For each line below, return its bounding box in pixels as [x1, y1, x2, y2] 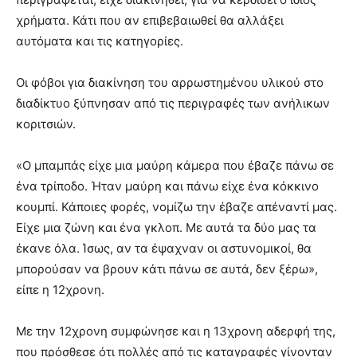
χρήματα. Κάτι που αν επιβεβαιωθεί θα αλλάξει [16, 13, 284, 29]
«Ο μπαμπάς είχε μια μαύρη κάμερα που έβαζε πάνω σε [16, 158, 334, 174]
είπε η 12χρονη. [16, 282, 104, 298]
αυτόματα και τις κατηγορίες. [16, 33, 183, 49]
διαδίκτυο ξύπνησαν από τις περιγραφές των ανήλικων [16, 96, 330, 112]
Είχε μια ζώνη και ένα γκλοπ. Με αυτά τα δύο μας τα [16, 220, 316, 236]
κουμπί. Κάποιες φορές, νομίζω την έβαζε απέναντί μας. [16, 199, 337, 215]
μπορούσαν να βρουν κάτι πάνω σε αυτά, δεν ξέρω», [16, 261, 318, 277]
